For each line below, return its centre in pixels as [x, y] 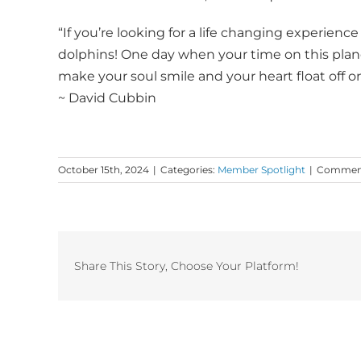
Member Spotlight [261, 169]
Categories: [189, 169]
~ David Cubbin [107, 98]
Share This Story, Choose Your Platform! [187, 266]
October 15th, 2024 [104, 169]
